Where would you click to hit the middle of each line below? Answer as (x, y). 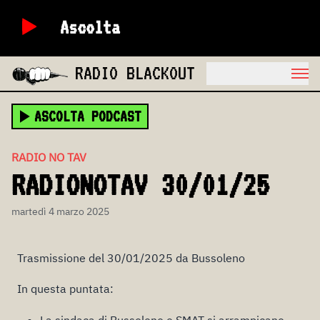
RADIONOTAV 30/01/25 (140, 185)
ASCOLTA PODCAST (88, 116)
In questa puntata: (65, 289)
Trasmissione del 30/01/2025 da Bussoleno (131, 258)
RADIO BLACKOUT (135, 72)
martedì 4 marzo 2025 (60, 211)
